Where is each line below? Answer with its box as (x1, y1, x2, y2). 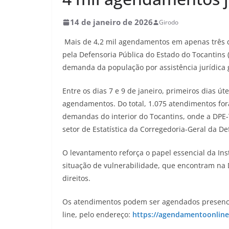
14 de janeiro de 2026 (70, 17, 153, 27)
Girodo (159, 18, 178, 27)
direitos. (62, 173, 90, 183)
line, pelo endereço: (62, 210, 132, 219)
